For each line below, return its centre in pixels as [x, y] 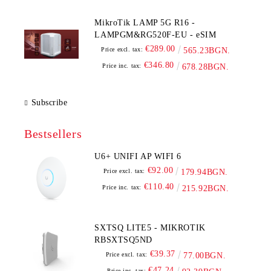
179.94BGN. [204, 172]
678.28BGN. [205, 67]
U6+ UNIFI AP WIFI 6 [148, 156]
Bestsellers [53, 134]
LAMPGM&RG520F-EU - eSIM [155, 35]
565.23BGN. [207, 51]
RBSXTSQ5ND [123, 240]
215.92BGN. [205, 188]
